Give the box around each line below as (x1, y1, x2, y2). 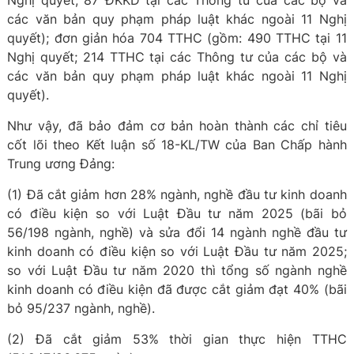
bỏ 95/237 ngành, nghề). (7, 300, 156, 316)
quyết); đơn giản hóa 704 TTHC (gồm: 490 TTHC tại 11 (7, 30, 347, 46)
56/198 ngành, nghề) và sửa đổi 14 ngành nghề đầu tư (7, 224, 347, 240)
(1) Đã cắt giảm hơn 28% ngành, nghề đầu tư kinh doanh (7, 186, 347, 202)
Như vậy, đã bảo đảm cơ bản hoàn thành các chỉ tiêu (7, 118, 347, 134)
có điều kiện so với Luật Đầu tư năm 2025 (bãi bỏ (7, 205, 347, 221)
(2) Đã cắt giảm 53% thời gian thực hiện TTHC (7, 331, 347, 347)
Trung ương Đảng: (7, 156, 115, 171)
